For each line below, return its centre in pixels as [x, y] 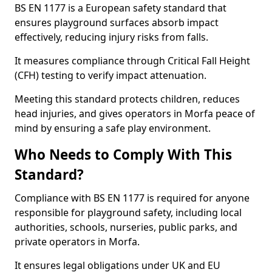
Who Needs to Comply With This [123, 155]
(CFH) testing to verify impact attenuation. [110, 75]
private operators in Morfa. [77, 242]
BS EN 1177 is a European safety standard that [121, 8]
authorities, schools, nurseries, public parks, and [126, 227]
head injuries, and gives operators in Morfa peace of [135, 114]
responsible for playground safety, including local [128, 212]
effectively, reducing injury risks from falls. [111, 37]
